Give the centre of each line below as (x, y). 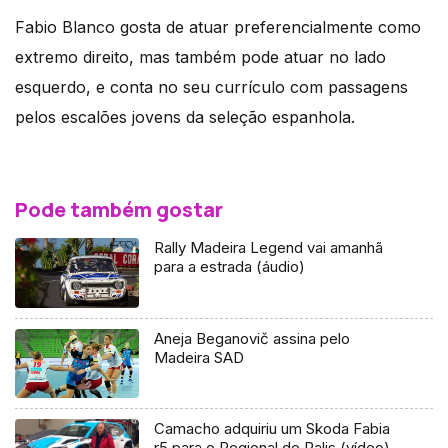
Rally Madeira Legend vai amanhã (269, 247)
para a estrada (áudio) (230, 266)
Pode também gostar (119, 209)
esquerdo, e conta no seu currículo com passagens (211, 86)
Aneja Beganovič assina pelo (252, 338)
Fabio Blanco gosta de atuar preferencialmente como (218, 26)
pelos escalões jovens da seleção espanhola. (185, 116)
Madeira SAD (199, 357)
